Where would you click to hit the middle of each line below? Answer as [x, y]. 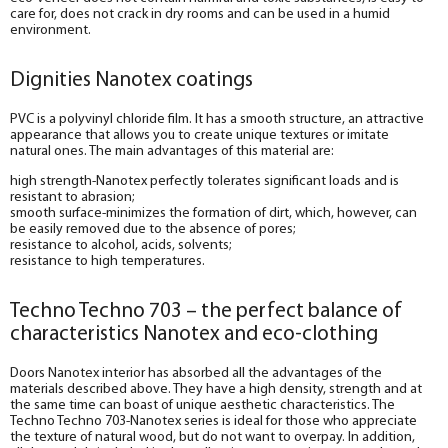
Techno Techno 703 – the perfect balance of [206, 311]
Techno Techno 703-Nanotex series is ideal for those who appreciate [213, 421]
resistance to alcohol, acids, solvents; [121, 245]
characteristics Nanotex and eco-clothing [194, 334]
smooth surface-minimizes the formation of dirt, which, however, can [213, 213]
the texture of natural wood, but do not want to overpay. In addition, [212, 437]
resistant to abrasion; [72, 197]
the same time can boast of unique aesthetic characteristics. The [202, 405]
